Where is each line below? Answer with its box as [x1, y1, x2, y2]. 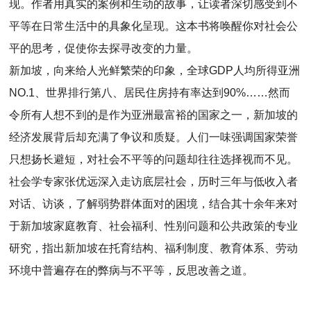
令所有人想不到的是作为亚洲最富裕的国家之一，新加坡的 [9, 109, 299, 121]
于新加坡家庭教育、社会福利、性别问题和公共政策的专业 [9, 220, 299, 232]
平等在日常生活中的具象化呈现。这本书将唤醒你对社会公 [9, 20, 299, 32]
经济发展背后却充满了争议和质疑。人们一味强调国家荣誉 [9, 131, 299, 143]
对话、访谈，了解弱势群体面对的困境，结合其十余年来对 [9, 198, 299, 210]
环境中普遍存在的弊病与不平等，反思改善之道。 [9, 264, 254, 276]
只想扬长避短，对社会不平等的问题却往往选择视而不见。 [9, 153, 299, 165]
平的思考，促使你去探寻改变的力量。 [9, 42, 199, 54]
